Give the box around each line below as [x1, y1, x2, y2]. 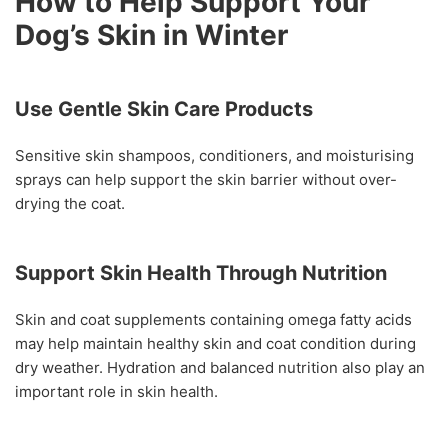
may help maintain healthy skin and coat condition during [15, 334, 416, 354]
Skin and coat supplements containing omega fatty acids [15, 310, 412, 330]
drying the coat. [15, 194, 125, 214]
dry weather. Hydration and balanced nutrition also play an [15, 358, 425, 378]
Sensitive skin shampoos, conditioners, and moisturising [15, 146, 414, 166]
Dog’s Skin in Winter [15, 18, 288, 53]
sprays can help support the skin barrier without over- [15, 170, 397, 190]
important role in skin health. [15, 382, 218, 402]
